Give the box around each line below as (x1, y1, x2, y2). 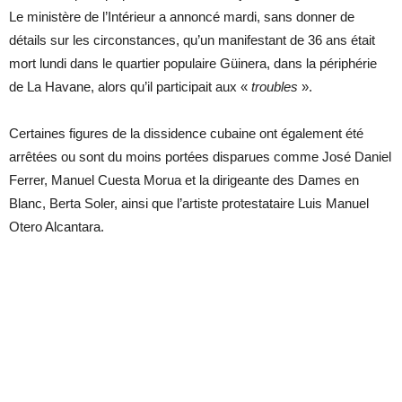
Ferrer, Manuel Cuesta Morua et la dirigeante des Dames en (9, 172, 359, 188)
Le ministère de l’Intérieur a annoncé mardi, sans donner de (9, 9, 354, 25)
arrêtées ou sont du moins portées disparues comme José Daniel (9, 149, 391, 165)
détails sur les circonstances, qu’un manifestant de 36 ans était (9, 32, 375, 48)
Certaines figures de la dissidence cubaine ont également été (9, 126, 363, 142)
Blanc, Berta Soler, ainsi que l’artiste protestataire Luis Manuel (9, 196, 369, 212)
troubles (251, 79, 301, 95)
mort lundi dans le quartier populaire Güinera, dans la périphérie (9, 56, 377, 72)
